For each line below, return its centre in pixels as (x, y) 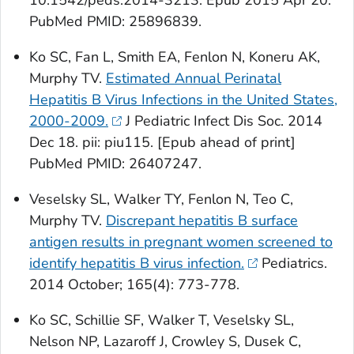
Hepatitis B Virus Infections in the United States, (183, 100)
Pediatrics (292, 264)
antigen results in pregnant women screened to (181, 242)
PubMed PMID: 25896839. (115, 22)
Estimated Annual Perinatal (194, 79)
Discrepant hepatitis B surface (202, 221)
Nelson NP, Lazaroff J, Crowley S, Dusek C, (165, 342)
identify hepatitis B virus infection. (137, 264)
